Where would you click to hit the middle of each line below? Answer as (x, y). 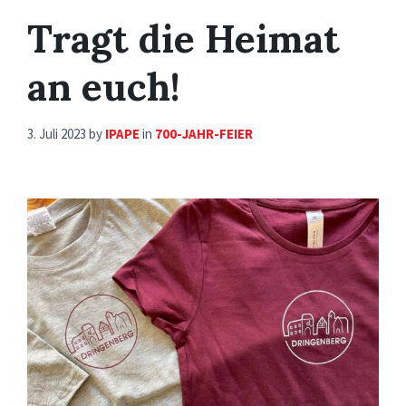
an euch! (104, 87)
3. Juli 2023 (58, 134)
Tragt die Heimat (184, 39)
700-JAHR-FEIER (204, 134)
